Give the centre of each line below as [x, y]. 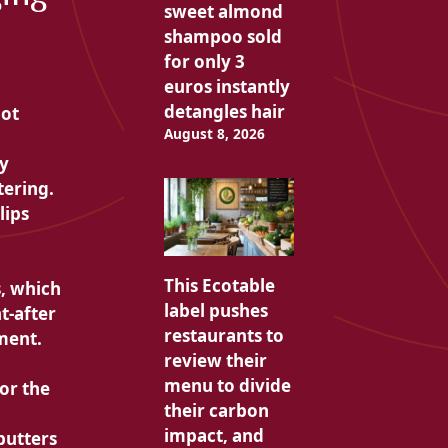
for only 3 [204, 62]
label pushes [215, 311]
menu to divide [227, 386]
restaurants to [223, 336]
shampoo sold [222, 37]
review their [215, 361]
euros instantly [226, 87]
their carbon [216, 411]
